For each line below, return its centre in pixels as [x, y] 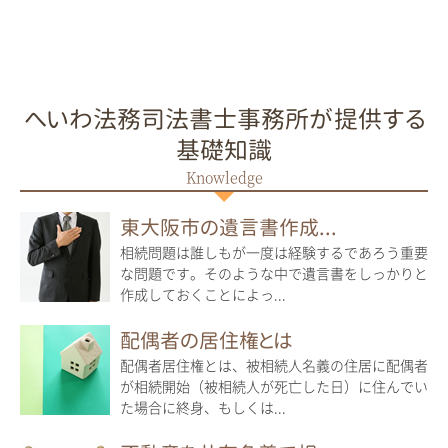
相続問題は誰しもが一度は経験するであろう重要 [274, 251]
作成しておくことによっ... [203, 293]
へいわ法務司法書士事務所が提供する [224, 118]
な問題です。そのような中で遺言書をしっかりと [274, 272]
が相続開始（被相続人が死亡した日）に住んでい [274, 385]
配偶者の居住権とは [206, 339]
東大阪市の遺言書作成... [228, 226]
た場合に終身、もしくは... [203, 406]
